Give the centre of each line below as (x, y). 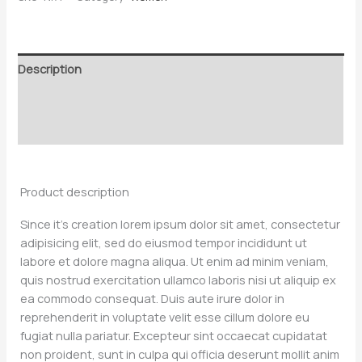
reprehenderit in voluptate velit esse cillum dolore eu (165, 317)
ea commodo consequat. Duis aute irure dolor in (152, 299)
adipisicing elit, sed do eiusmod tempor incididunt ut (164, 243)
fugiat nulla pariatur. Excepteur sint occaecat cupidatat (174, 336)
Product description (75, 192)
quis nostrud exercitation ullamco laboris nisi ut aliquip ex (178, 280)
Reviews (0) (51, 129)
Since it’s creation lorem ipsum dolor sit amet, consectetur (180, 224)
